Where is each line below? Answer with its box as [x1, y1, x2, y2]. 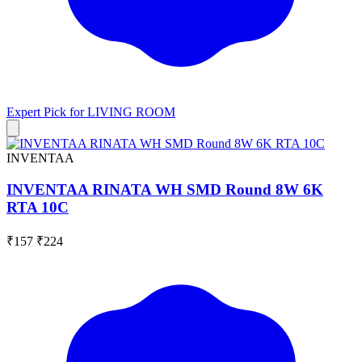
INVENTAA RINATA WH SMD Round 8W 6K [6, 180, 323, 198]
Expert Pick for [6, 105, 87, 120]
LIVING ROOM [87, 105, 175, 120]
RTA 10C [6, 198, 69, 216]
